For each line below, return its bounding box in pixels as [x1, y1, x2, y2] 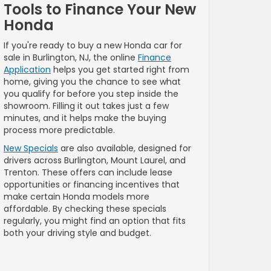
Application [4, 64, 51, 76]
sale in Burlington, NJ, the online [4, 51, 138, 64]
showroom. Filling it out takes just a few [4, 100, 169, 113]
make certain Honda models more [4, 191, 149, 203]
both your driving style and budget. [4, 227, 151, 240]
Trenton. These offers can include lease [4, 166, 172, 179]
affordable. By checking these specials [4, 203, 166, 215]
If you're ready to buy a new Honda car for [4, 39, 182, 52]
